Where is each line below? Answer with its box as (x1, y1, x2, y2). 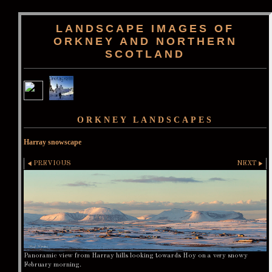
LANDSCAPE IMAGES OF (56, 22, 234, 35)
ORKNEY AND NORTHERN (53, 35, 237, 47)
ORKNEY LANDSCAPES (76, 115, 214, 124)
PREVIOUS (33, 160, 72, 167)
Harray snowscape (24, 138, 81, 146)
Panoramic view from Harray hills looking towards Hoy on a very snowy (24, 251, 248, 259)
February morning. (24, 260, 81, 268)
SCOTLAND (105, 48, 185, 60)
